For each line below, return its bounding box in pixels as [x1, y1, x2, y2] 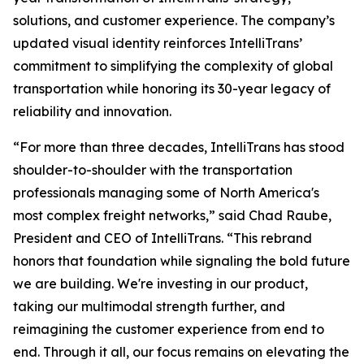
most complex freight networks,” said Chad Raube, [13, 207, 331, 223]
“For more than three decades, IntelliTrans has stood [13, 139, 344, 155]
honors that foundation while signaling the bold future [13, 253, 350, 269]
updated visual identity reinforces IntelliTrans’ [13, 35, 302, 51]
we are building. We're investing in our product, [13, 275, 308, 292]
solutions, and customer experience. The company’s [13, 12, 335, 28]
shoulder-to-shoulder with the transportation [13, 162, 292, 178]
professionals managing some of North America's [13, 184, 319, 201]
